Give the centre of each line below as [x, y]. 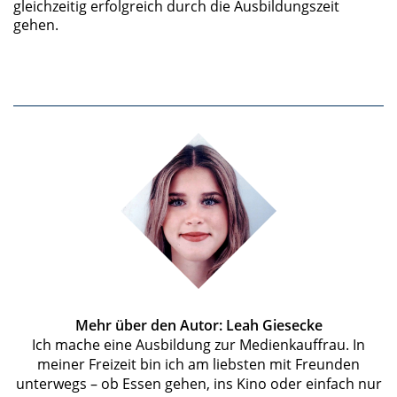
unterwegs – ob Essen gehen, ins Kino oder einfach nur [198, 384]
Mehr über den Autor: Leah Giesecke [198, 325]
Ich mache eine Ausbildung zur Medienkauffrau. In [198, 345]
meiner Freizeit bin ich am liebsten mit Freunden [198, 364]
